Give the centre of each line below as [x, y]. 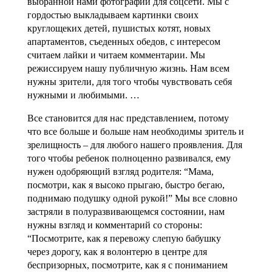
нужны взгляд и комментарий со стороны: [114, 225]
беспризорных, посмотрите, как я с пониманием [127, 265]
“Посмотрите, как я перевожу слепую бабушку [124, 238]
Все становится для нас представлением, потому [128, 118]
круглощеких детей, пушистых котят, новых [119, 28]
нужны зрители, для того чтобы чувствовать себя [129, 81]
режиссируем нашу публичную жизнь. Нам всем [128, 68]
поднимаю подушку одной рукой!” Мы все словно [132, 198]
